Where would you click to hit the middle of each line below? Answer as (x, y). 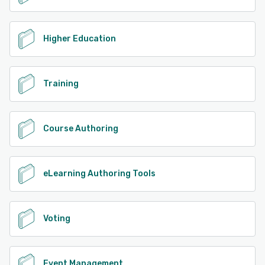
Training (61, 84)
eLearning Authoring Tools (99, 174)
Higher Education (80, 39)
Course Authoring (81, 129)
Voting (57, 219)
